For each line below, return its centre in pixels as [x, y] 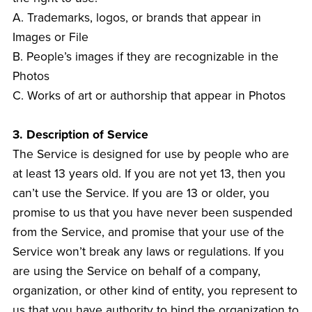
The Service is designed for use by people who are [150, 155]
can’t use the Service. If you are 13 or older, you [141, 194]
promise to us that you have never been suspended [152, 213]
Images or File [50, 38]
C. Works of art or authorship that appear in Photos [150, 96]
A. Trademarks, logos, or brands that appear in [136, 18]
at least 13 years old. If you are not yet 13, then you [149, 174]
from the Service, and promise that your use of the [148, 233]
